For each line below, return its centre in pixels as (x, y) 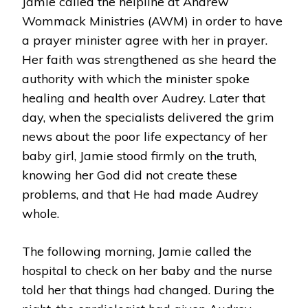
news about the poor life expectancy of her (145, 136)
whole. (41, 213)
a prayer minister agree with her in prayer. (145, 40)
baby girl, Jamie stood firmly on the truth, (139, 156)
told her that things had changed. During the (148, 290)
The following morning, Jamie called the (137, 251)
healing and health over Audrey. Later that (144, 98)
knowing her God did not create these (130, 175)
